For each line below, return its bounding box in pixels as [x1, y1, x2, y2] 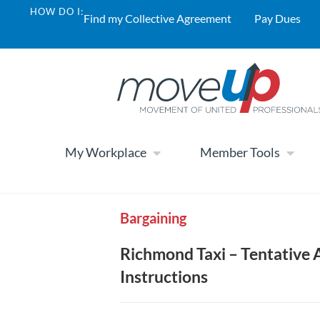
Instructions [119, 266, 208, 286]
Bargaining [119, 209, 186, 226]
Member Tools [200, 144, 280, 161]
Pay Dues [254, 11, 301, 25]
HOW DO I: [30, 6, 84, 17]
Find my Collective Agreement [84, 11, 231, 25]
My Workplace [65, 144, 146, 161]
